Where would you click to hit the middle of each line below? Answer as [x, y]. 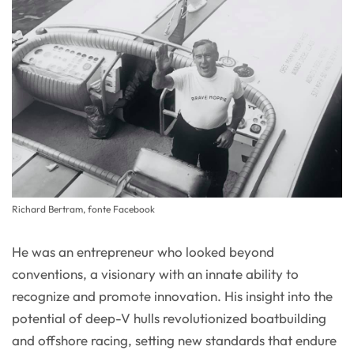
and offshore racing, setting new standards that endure [174, 341]
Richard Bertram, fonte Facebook [83, 209]
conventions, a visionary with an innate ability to [155, 274]
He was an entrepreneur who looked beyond [143, 252]
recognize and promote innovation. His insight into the [172, 296]
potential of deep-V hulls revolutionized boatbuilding [169, 318]
